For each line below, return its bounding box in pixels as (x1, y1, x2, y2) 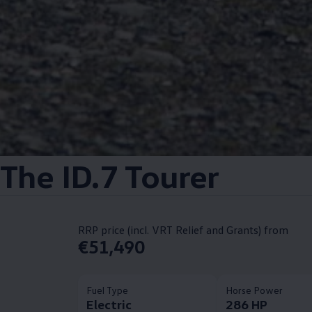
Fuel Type (86, 284, 129, 296)
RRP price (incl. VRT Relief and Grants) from (77, 223, 288, 237)
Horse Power (225, 284, 283, 296)
